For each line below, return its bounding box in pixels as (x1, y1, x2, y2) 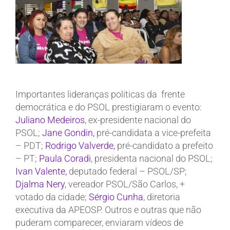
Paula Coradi (39, 153, 91, 164)
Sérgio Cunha (89, 191, 143, 203)
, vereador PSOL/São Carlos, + (65, 179, 185, 190)
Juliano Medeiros (15, 114, 85, 126)
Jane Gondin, (42, 127, 94, 139)
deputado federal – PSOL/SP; (67, 166, 187, 177)
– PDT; (15, 140, 45, 151)
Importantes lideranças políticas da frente (15, 89, 185, 100)
